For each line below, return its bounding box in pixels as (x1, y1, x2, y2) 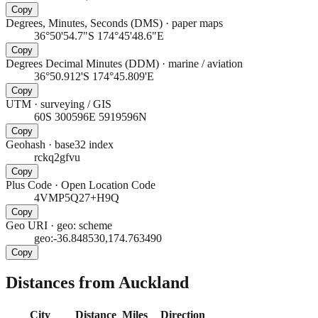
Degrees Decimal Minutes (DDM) (6, 57, 159, 70)
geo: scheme (57, 219, 112, 231)
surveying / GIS (40, 97, 111, 110)
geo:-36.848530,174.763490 (34, 231, 162, 244)
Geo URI (6, 219, 48, 231)
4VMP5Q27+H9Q (34, 191, 119, 204)
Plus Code (6, 178, 52, 191)
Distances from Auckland (6, 273, 189, 292)
